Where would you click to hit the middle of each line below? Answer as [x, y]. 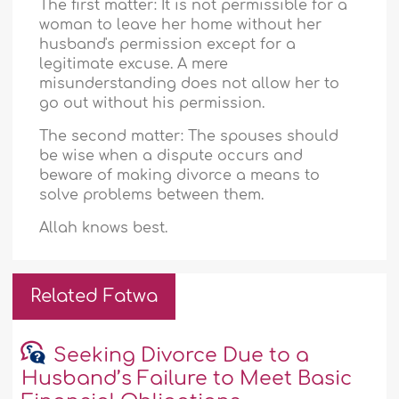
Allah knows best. [104, 228]
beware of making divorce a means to [180, 176]
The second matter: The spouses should [189, 137]
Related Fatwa [94, 297]
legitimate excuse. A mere [134, 65]
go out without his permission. [152, 104]
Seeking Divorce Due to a [181, 356]
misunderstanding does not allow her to [190, 84]
